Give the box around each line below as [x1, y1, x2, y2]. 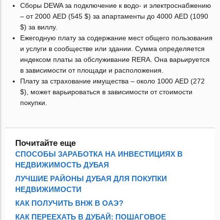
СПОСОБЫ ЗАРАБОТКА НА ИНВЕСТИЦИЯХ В [15, 149, 183, 158]
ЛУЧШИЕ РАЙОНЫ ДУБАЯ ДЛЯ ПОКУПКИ [15, 174, 167, 183]
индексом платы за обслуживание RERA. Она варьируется [20, 55, 210, 63]
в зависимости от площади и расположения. [20, 66, 164, 74]
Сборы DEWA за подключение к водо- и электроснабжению [20, 1, 212, 9]
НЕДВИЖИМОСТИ [15, 185, 82, 193]
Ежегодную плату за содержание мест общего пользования [20, 33, 213, 42]
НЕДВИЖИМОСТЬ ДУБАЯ [15, 160, 110, 169]
